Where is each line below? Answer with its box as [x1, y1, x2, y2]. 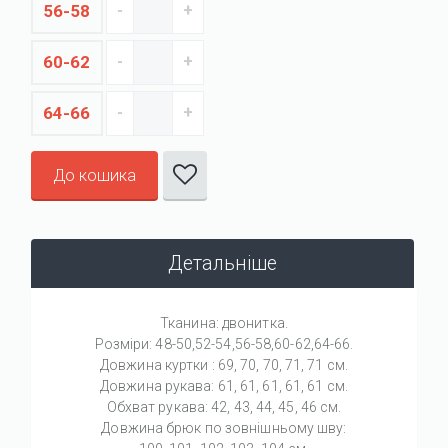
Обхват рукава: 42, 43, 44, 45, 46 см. [106, 398, 342, 415]
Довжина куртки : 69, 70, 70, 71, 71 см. [100, 356, 348, 373]
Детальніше [167, 251, 278, 275]
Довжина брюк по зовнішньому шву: [101, 419, 347, 436]
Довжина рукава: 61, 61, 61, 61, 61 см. [100, 377, 348, 394]
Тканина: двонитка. [160, 314, 288, 331]
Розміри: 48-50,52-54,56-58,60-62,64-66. [94, 335, 354, 352]
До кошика [53, 165, 137, 185]
